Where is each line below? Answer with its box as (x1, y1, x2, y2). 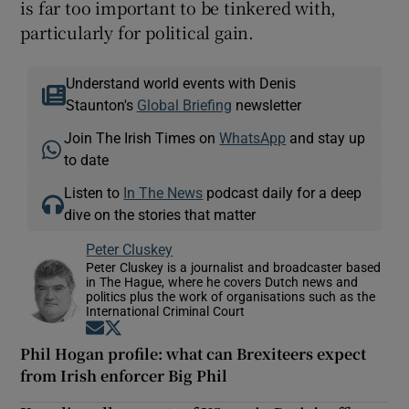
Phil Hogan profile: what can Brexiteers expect (20, 342, 367, 364)
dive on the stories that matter (64, 206, 257, 222)
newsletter (231, 97, 301, 112)
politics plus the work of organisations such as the (86, 289, 376, 303)
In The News (123, 184, 204, 200)
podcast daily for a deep (203, 184, 362, 200)
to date (64, 152, 110, 167)
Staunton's (65, 97, 137, 112)
